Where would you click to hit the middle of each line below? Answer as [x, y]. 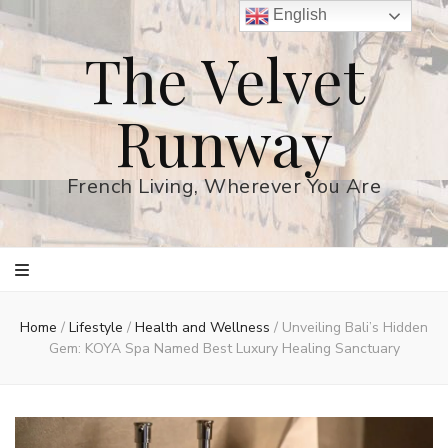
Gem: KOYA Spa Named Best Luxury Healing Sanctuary [224, 348]
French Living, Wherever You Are [224, 186]
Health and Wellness [204, 327]
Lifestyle [98, 327]
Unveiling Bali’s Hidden [355, 327]
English [298, 15]
